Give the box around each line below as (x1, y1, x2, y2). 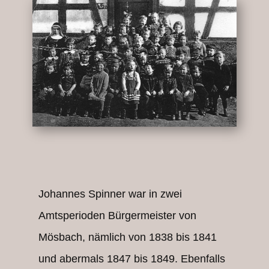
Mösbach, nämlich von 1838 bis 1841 (38, 231, 217, 243)
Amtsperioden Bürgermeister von (38, 210, 196, 222)
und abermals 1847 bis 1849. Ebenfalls (38, 253, 225, 265)
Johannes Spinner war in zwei (38, 188, 182, 200)
